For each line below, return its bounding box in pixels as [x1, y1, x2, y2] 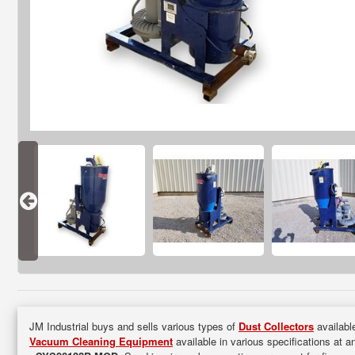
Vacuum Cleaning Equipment [29, 334, 173, 349]
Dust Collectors [239, 319, 314, 334]
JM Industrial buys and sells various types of [29, 319, 239, 334]
